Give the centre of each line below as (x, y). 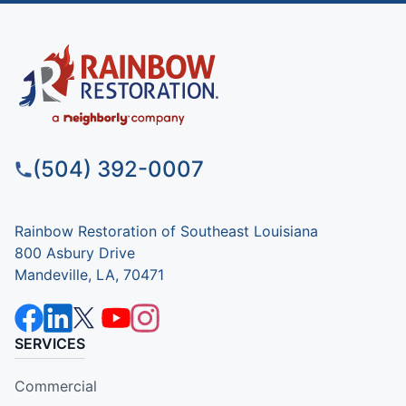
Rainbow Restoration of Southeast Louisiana (166, 231)
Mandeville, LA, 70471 (89, 274)
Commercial (56, 386)
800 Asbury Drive (75, 252)
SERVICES (50, 343)
